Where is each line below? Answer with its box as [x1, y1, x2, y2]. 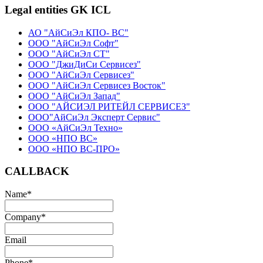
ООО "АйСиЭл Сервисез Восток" [28, 80, 166, 90]
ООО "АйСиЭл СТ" [28, 48, 110, 59]
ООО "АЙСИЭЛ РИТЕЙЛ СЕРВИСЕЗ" [28, 101, 190, 112]
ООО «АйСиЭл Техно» [28, 122, 123, 133]
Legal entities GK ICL [5, 4, 111, 16]
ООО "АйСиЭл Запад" [28, 90, 120, 101]
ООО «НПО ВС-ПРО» [28, 143, 120, 154]
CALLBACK [5, 165, 69, 178]
